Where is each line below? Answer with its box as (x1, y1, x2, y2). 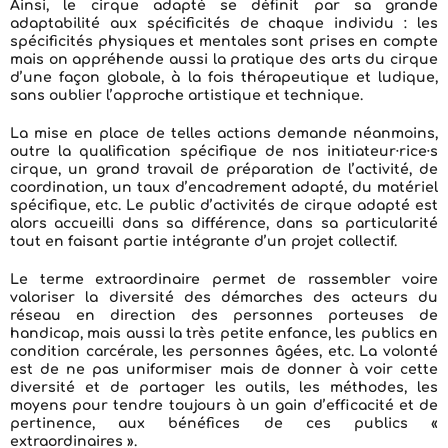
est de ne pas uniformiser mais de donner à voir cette (10, 362, 438, 378)
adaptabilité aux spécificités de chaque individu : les (10, 16, 438, 32)
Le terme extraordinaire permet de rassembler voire (10, 272, 438, 288)
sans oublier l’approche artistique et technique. (10, 88, 363, 104)
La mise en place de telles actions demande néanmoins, (10, 126, 438, 142)
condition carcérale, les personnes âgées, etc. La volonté (10, 344, 438, 360)
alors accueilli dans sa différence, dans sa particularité (10, 216, 438, 232)
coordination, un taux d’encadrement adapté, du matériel (10, 180, 438, 196)
